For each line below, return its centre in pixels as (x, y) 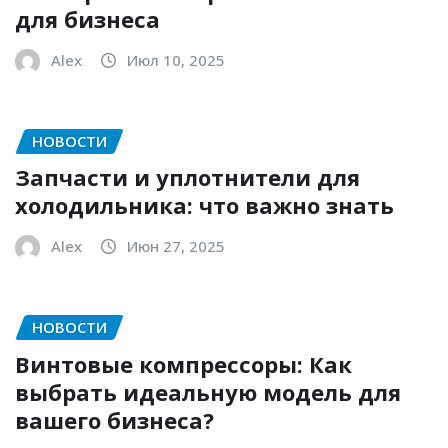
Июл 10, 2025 (176, 59)
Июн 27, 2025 (176, 246)
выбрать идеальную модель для (208, 391)
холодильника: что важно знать (204, 205)
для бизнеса (87, 18)
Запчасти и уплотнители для (187, 177)
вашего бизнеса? (114, 419)
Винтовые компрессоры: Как (183, 363)
